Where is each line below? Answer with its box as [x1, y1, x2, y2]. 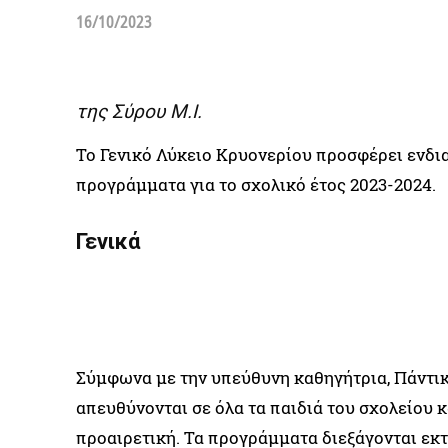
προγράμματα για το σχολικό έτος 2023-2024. [76, 172, 436, 196]
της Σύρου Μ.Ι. [76, 99, 202, 123]
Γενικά [76, 228, 140, 254]
